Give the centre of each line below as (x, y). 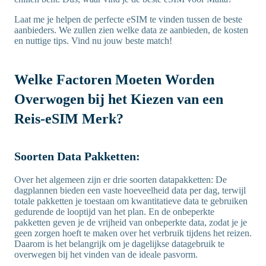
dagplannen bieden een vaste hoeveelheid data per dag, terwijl (130, 190)
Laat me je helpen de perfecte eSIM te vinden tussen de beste (128, 19)
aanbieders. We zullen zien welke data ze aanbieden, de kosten (131, 30)
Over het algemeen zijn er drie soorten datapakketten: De (121, 180)
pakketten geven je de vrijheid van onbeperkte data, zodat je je (131, 222)
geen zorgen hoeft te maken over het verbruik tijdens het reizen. (133, 233)
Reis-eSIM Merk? (69, 119)
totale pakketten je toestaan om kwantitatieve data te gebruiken (131, 201)
